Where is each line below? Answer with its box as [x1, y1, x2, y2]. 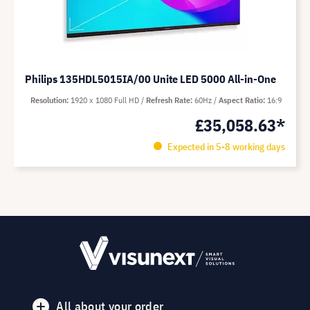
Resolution [30, 95, 66, 105]
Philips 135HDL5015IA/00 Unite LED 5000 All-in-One [25, 72, 276, 86]
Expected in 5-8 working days [165, 140, 285, 153]
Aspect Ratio [219, 95, 263, 105]
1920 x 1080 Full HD [71, 95, 141, 105]
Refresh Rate [146, 95, 190, 105]
